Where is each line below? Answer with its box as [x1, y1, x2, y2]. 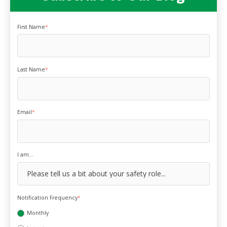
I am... [17, 151, 33, 159]
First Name [17, 23, 45, 30]
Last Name [17, 65, 45, 73]
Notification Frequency [17, 194, 78, 201]
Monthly [27, 209, 49, 217]
